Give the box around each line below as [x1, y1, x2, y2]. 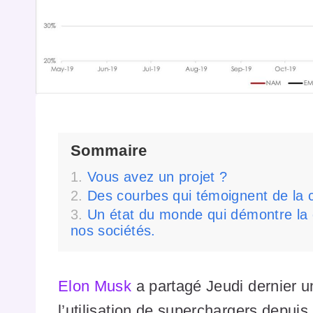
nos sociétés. [71, 223, 156, 239]
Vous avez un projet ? [87, 169, 228, 185]
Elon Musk [58, 277, 132, 296]
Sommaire [71, 141, 147, 159]
